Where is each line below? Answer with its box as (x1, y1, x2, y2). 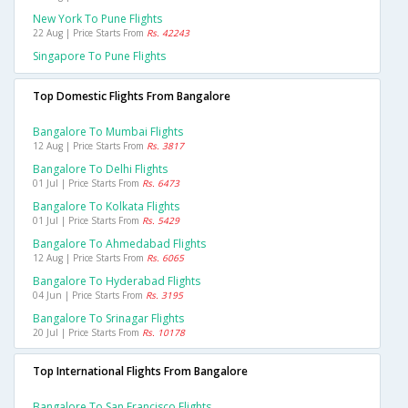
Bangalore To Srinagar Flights (33, 311, 184, 327)
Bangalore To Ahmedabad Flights (33, 236, 206, 252)
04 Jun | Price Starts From (33, 289, 146, 302)
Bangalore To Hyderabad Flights (33, 273, 200, 290)
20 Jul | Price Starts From (33, 326, 142, 340)
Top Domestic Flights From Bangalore (33, 88, 230, 105)
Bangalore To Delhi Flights (33, 161, 168, 178)
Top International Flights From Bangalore (33, 363, 248, 380)
